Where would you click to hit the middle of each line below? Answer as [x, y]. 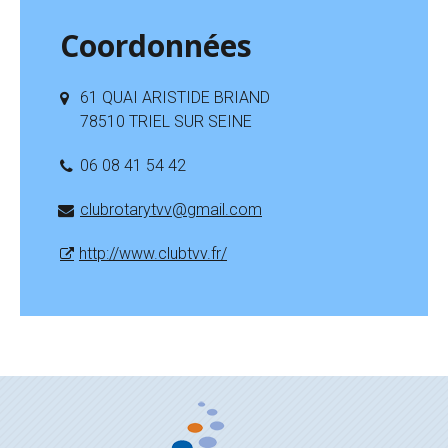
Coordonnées [156, 45]
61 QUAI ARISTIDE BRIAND [175, 97]
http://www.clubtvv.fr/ [153, 253]
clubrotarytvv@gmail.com [171, 209]
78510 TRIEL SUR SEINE [166, 121]
